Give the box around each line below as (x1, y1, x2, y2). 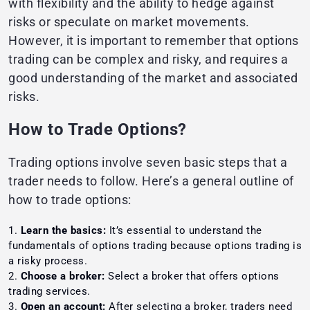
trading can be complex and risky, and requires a (8, 52, 288, 67)
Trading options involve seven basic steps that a (8, 155, 287, 170)
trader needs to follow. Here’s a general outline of (8, 174, 294, 189)
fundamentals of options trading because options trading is (8, 239, 302, 253)
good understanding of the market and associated (8, 71, 298, 86)
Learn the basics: (20, 224, 106, 237)
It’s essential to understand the (106, 224, 262, 237)
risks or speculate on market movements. (8, 15, 250, 30)
